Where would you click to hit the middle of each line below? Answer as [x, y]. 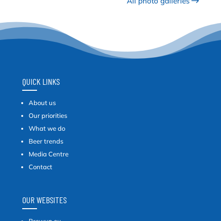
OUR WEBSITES [44, 200]
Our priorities [48, 115]
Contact [40, 166]
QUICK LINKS [41, 81]
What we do [47, 128]
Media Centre [48, 154]
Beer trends [46, 141]
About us [42, 102]
